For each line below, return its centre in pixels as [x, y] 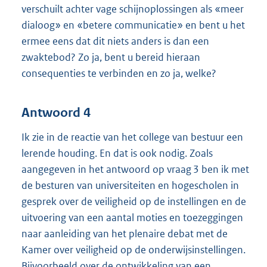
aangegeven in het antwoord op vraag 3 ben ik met [135, 169]
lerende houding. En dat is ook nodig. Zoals [117, 153]
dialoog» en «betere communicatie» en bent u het [133, 25]
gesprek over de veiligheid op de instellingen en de [134, 201]
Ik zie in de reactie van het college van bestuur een [132, 137]
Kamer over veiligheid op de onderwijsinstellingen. [133, 249]
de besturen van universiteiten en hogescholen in [130, 185]
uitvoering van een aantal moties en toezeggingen [132, 217]
